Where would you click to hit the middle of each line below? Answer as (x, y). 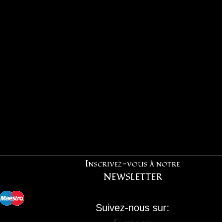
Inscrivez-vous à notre (133, 164)
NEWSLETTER (133, 177)
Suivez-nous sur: (133, 208)
